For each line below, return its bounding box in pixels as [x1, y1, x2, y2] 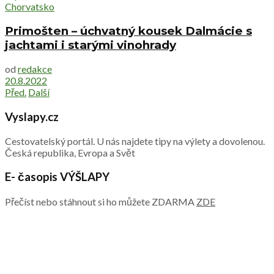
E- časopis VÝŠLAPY [5, 170, 109, 184]
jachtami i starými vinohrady [5, 37, 176, 52]
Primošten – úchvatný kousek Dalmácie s [5, 23, 252, 38]
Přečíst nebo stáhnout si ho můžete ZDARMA [5, 196, 196, 208]
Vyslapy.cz [5, 109, 59, 124]
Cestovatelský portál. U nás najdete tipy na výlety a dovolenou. [5, 135, 265, 147]
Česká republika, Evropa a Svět [5, 146, 135, 158]
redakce [18, 63, 52, 75]
